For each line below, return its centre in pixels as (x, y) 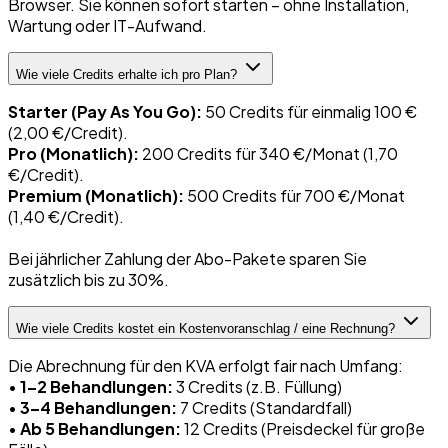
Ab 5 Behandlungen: (100, 428)
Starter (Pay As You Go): (105, 111)
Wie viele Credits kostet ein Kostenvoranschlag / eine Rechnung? (205, 328)
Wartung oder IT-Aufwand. (107, 25)
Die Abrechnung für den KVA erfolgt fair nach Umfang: (205, 365)
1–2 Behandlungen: (96, 386)
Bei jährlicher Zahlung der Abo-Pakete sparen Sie (187, 258)
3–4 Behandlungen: (98, 407)
